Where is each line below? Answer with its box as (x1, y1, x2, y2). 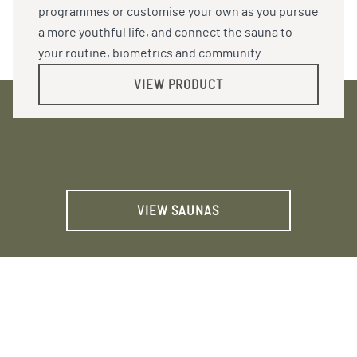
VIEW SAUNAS (137, 203, 220, 218)
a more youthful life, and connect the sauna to (38, 26, 292, 40)
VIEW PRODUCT (134, 77, 223, 92)
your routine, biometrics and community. (38, 47, 263, 61)
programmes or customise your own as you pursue (38, 6, 319, 19)
